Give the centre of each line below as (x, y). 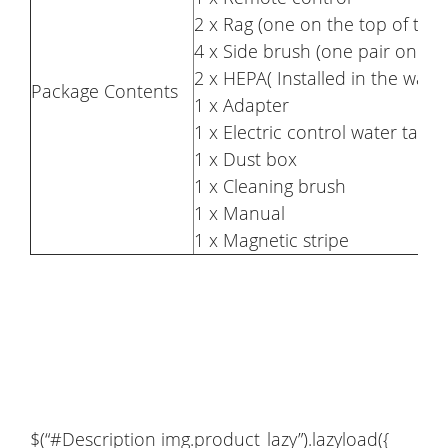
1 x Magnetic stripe (271, 239)
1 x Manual (239, 212)
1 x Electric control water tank (318, 131)
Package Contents (104, 90)
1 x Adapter (241, 104)
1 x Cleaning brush (270, 185)
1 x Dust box (245, 158)
